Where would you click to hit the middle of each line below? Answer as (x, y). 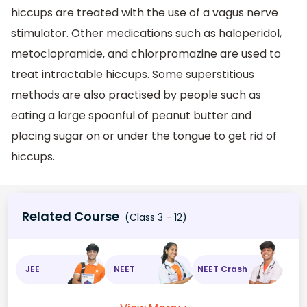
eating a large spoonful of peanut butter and (131, 116)
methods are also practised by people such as (136, 95)
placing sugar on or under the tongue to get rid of (144, 136)
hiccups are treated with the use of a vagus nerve (145, 13)
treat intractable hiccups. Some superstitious (133, 75)
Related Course (71, 216)
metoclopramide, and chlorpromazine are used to (146, 54)
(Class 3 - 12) (155, 217)
